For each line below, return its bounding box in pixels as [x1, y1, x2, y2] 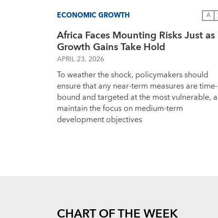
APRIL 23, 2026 [57, 54, 104, 65]
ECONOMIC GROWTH [57, 9, 130, 21]
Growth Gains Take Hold [57, 39, 165, 55]
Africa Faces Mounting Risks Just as [57, 27, 215, 44]
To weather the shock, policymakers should [57, 68, 208, 82]
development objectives [57, 113, 142, 127]
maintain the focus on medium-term [57, 102, 183, 115]
